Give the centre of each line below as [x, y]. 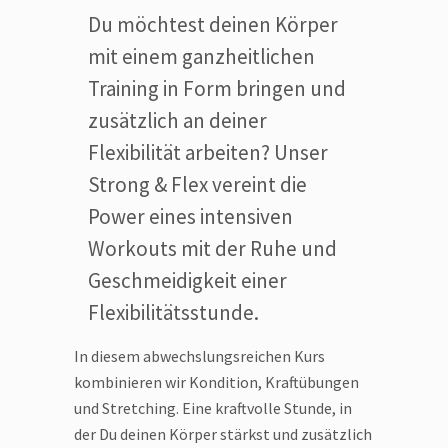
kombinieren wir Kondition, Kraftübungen [216, 382]
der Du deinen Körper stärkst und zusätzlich [223, 434]
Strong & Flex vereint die [197, 185]
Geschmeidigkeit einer [187, 281]
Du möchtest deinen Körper [213, 25]
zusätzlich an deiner [177, 121]
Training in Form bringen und [217, 89]
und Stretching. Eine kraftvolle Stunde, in [213, 408]
